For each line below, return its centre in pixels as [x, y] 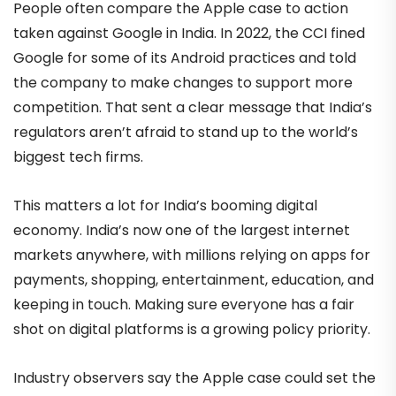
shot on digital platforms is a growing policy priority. [192, 330]
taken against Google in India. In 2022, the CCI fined [189, 34]
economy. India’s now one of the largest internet [182, 231]
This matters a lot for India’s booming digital [165, 206]
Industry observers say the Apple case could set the [194, 378]
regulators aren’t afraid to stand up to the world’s [186, 133]
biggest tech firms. [78, 157]
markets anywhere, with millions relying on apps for [192, 255]
